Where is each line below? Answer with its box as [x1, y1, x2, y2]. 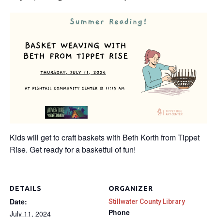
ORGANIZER [108, 185, 153, 193]
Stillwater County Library [108, 198, 185, 206]
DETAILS [10, 185, 42, 193]
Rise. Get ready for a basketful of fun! [10, 144, 136, 155]
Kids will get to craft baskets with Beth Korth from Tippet [10, 132, 200, 143]
